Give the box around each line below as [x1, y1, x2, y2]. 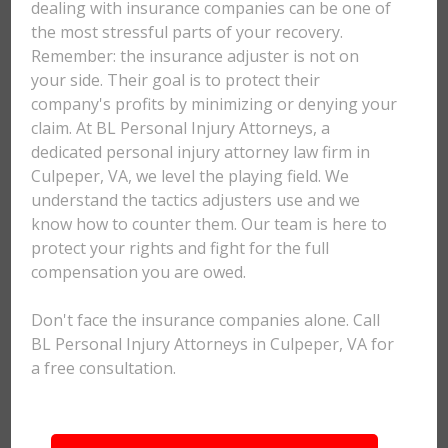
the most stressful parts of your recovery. [31, 21, 344, 43]
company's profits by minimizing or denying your [31, 93, 398, 115]
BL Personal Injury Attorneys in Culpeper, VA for [31, 333, 395, 355]
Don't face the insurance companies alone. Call [31, 309, 381, 331]
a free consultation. [31, 357, 177, 379]
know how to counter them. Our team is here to [31, 213, 388, 235]
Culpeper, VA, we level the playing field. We [31, 165, 350, 187]
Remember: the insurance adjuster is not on [31, 45, 360, 67]
